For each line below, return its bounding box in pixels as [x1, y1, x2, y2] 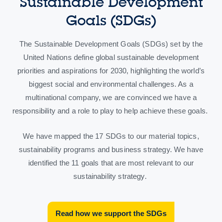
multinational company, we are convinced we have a [25, 93, 197, 102]
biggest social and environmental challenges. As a [29, 79, 193, 88]
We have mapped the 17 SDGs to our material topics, [23, 131, 199, 140]
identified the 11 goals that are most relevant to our [28, 158, 194, 167]
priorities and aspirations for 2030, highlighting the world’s [17, 66, 205, 75]
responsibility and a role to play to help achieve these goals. [12, 106, 210, 115]
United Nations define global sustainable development [23, 53, 199, 61]
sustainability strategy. [73, 171, 149, 180]
